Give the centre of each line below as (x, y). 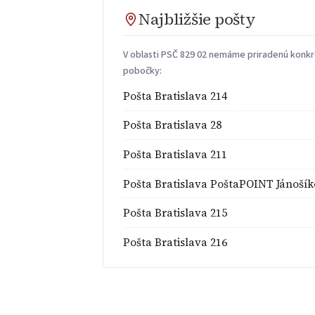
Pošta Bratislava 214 (175, 96)
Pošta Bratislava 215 (175, 213)
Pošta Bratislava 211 (175, 154)
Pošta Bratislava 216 (175, 242)
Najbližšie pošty (197, 20)
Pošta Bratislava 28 (173, 125)
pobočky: (143, 71)
